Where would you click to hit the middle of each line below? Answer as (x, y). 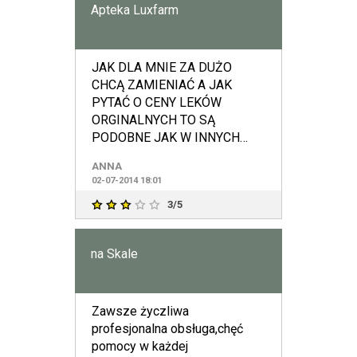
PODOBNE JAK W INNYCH (166, 137)
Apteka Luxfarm (135, 10)
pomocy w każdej (140, 346)
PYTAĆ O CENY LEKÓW (157, 102)
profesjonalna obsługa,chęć (167, 329)
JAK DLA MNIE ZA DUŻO (162, 67)
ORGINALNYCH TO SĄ (153, 120)
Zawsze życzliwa (140, 311)
